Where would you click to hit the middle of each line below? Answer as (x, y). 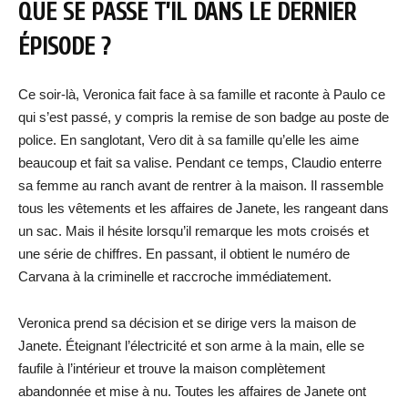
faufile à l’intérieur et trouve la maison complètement (172, 368)
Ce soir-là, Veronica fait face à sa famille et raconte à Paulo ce (202, 94)
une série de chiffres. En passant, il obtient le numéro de (184, 254)
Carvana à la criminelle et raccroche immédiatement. (175, 276)
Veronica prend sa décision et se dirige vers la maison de (187, 323)
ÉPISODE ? (64, 47)
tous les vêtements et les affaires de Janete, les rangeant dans (204, 208)
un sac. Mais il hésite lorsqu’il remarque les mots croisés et (194, 231)
